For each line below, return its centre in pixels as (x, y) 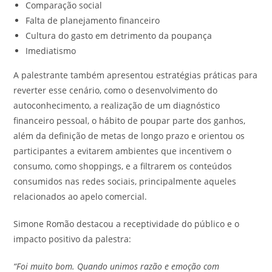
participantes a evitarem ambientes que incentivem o (123, 151)
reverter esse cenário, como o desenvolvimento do (116, 90)
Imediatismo (51, 50)
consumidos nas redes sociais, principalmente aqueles (125, 181)
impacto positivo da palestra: (73, 239)
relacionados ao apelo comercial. (80, 196)
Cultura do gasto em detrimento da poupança (119, 35)
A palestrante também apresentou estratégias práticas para (136, 75)
